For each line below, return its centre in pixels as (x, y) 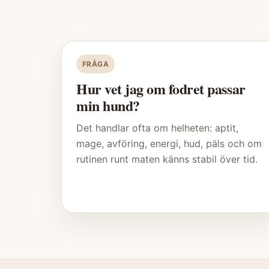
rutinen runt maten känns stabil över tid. (167, 159)
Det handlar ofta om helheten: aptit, (157, 128)
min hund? (108, 106)
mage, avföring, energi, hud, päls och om (169, 144)
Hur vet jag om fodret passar (161, 89)
